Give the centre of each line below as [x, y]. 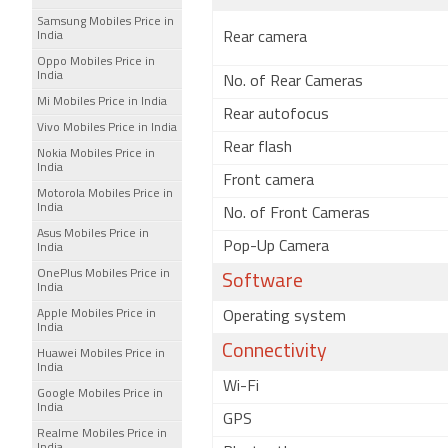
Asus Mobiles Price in [93, 234]
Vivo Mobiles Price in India [107, 128]
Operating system [284, 317]
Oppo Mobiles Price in [96, 62]
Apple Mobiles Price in [96, 314]
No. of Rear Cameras [293, 82]
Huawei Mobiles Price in [101, 354]
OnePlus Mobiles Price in [103, 274]
